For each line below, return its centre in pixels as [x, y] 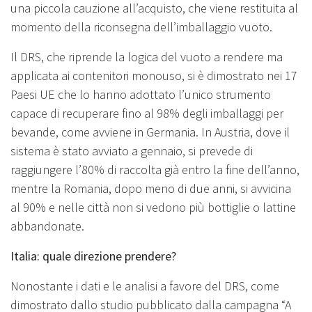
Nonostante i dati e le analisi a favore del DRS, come [145, 286]
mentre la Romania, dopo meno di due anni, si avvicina [151, 188]
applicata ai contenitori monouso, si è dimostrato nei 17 [154, 75]
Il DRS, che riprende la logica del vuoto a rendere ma [147, 56]
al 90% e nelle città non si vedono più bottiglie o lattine [153, 207]
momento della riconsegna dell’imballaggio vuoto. [141, 26]
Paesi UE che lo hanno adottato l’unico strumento [141, 94]
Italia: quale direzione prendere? [93, 256]
